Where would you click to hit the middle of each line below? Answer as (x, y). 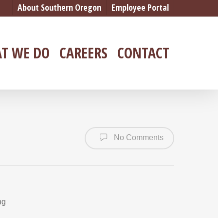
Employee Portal (140, 7)
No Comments (138, 138)
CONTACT (143, 53)
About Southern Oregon (59, 7)
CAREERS (83, 53)
